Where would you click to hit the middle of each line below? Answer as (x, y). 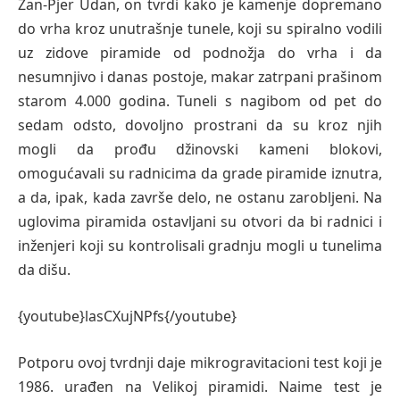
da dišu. (44, 270)
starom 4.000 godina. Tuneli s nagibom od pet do (200, 101)
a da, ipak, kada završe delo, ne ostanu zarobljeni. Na (200, 198)
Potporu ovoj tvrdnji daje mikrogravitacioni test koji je (200, 362)
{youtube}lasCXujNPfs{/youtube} (127, 317)
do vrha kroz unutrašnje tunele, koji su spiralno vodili (200, 29)
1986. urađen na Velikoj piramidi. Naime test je (200, 386)
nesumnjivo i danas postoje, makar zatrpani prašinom (200, 77)
